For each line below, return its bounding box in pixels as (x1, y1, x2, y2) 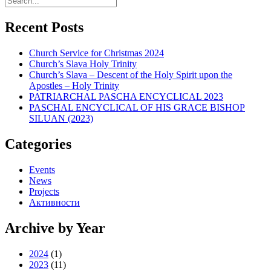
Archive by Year (5, 220, 105, 236)
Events (29, 165, 55, 175)
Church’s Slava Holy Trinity (29, 59, 137, 70)
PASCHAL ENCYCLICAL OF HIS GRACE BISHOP (29, 102, 245, 113)
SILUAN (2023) (29, 113, 93, 124)
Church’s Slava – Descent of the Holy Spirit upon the (29, 70, 232, 80)
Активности (29, 197, 80, 208)
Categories (5, 136, 71, 152)
